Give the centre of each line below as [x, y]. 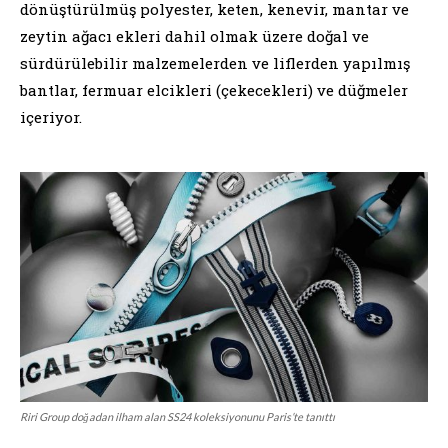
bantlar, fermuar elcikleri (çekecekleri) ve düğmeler [214, 89]
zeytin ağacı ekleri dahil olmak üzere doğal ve [194, 35]
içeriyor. [51, 116]
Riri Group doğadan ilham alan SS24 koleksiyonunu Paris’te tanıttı [177, 416]
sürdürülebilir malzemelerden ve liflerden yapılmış [215, 62]
